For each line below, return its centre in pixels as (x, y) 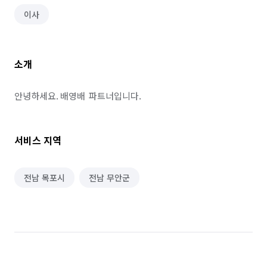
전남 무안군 (109, 178)
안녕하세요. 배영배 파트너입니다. (78, 96)
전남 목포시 (44, 178)
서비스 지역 (38, 140)
